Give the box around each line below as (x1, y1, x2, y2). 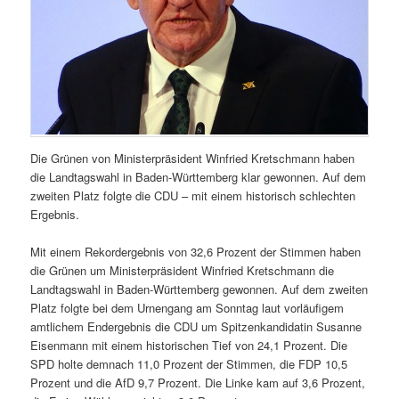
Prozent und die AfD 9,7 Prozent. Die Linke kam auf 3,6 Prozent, (30, 373, 366, 391)
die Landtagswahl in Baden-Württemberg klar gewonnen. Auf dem (30, 167, 367, 185)
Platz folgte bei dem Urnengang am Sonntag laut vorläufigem (30, 298, 345, 316)
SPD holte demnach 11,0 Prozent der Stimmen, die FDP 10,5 (30, 354, 348, 372)
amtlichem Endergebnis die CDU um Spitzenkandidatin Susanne (30, 317, 362, 335)
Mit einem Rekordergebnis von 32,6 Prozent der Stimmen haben (30, 242, 362, 260)
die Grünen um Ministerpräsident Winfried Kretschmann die (30, 261, 335, 279)
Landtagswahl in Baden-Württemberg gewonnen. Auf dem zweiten (30, 280, 369, 297)
